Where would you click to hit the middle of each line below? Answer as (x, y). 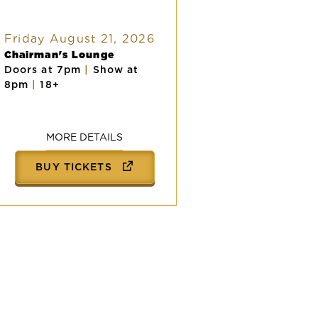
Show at (116, 69)
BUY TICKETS (76, 166)
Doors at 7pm (44, 69)
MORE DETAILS (85, 137)
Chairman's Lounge (59, 54)
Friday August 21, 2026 (79, 38)
